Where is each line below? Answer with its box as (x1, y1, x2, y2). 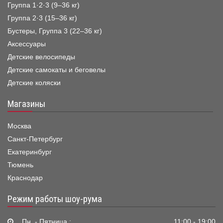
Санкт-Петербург (7, 135, 63, 143)
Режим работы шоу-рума (7, 194, 102, 205)
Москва (7, 122, 31, 130)
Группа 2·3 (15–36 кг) (7, 14, 77, 22)
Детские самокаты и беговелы (7, 66, 106, 74)
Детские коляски (7, 79, 61, 87)
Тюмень (7, 161, 33, 169)
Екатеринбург (7, 148, 52, 156)
